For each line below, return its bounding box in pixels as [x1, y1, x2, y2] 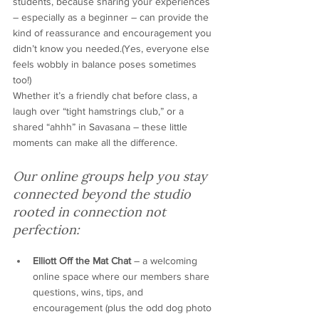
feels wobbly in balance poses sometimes [13, 58, 199, 70]
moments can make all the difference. [13, 137, 177, 149]
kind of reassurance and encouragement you [13, 27, 214, 39]
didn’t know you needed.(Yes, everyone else [13, 43, 212, 55]
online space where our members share [33, 271, 212, 283]
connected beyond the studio [13, 183, 191, 203]
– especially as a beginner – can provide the [13, 11, 211, 23]
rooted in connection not [13, 201, 169, 221]
